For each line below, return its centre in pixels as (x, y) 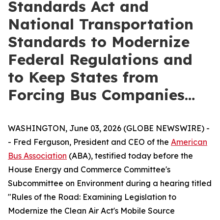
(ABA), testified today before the (130, 156)
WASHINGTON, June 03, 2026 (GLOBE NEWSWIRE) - (109, 128)
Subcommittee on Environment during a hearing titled (110, 183)
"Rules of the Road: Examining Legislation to (92, 197)
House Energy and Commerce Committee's (89, 169)
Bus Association (37, 156)
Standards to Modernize (99, 42)
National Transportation (101, 24)
